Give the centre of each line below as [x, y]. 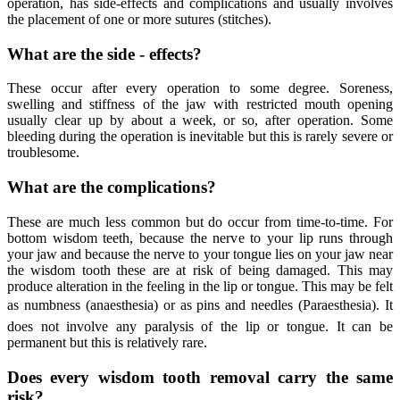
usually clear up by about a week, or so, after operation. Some [200, 121]
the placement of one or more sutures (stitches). [139, 20]
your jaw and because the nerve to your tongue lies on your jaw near [200, 254]
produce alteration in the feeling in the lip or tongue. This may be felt [200, 286]
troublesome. [43, 153]
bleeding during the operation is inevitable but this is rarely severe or [200, 137]
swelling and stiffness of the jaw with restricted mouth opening [200, 104]
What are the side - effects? [104, 54]
